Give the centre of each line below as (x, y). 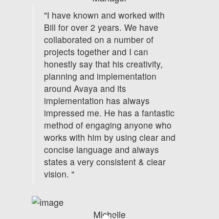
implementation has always (97, 100)
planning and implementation (100, 76)
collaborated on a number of (99, 39)
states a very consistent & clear (105, 161)
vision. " (59, 174)
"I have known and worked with (104, 15)
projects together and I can (96, 51)
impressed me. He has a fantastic (109, 112)
